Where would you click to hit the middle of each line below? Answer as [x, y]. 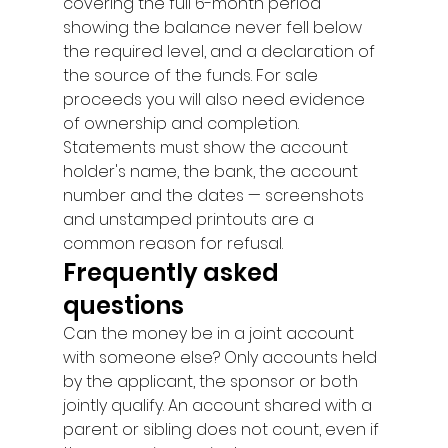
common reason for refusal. [172, 243]
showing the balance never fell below [214, 27]
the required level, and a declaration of [220, 51]
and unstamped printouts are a [190, 219]
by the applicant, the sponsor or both [212, 381]
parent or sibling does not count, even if [222, 429]
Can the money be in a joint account [210, 333]
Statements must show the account [207, 147]
